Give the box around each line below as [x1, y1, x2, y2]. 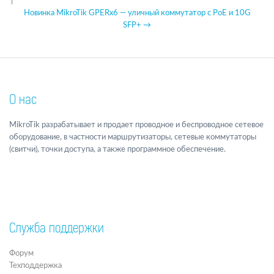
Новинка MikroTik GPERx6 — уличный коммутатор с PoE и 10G [23, 9, 251, 17]
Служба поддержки [9, 223, 104, 235]
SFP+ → [123, 21, 151, 29]
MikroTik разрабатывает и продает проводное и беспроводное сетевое [9, 120, 264, 129]
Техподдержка [9, 261, 62, 270]
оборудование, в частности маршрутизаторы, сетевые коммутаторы [9, 133, 256, 141]
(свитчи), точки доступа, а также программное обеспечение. [9, 145, 226, 154]
